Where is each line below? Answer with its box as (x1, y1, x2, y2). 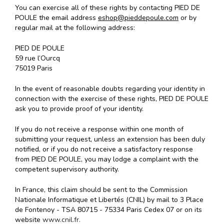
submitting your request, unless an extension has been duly (15, 134, 205, 144)
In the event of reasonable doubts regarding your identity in (15, 84, 205, 94)
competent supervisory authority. (15, 164, 119, 174)
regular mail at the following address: (15, 23, 135, 33)
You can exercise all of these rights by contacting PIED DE (15, 3, 200, 13)
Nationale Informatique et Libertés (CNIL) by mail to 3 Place (15, 195, 203, 205)
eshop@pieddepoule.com (98, 13, 178, 23)
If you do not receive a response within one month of (15, 124, 183, 134)
